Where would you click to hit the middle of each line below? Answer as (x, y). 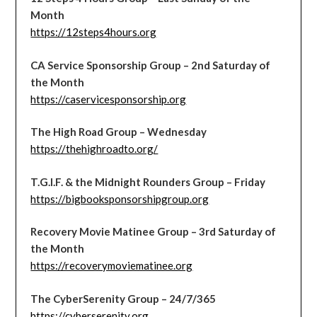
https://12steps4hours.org (94, 32)
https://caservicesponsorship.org (109, 99)
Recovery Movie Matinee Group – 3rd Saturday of (154, 232)
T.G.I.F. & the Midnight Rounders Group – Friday (148, 181)
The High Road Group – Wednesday (119, 132)
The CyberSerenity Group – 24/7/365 (123, 298)
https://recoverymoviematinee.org (112, 266)
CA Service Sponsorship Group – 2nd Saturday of (151, 65)
